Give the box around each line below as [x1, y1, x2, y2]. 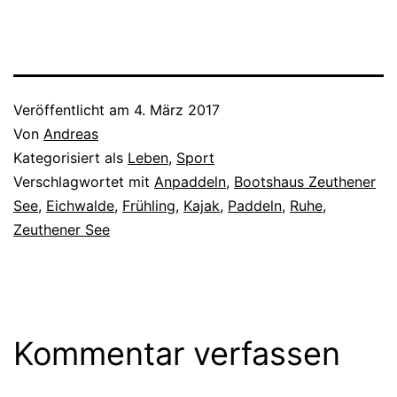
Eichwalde [46, 196, 114, 214]
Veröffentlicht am [13, 100, 134, 119]
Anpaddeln [154, 172, 226, 191]
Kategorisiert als [13, 148, 128, 167]
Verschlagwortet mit [13, 172, 154, 191]
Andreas [43, 124, 98, 143]
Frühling [122, 196, 175, 214]
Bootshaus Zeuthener [234, 172, 376, 191]
